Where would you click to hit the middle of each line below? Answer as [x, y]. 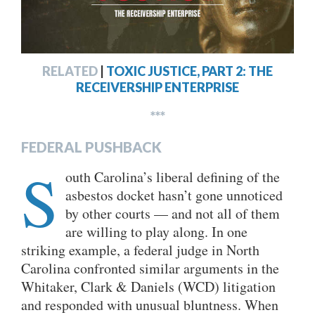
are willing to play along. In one [156, 232]
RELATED [70, 71]
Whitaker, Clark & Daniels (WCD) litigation [148, 287]
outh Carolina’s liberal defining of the [173, 177]
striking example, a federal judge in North [140, 250]
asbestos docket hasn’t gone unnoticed [174, 195]
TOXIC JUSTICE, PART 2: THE [189, 71]
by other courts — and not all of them [173, 213]
